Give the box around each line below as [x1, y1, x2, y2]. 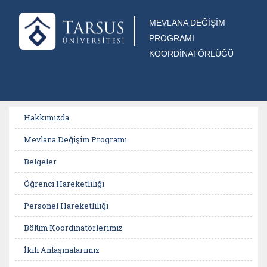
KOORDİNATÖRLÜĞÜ [149, 49, 234, 58]
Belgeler [24, 156, 57, 167]
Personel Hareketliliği [24, 200, 108, 211]
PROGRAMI [149, 33, 194, 43]
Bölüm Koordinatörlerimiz [24, 222, 123, 233]
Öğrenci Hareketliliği [24, 178, 104, 189]
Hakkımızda [24, 112, 69, 123]
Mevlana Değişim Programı [24, 134, 127, 145]
